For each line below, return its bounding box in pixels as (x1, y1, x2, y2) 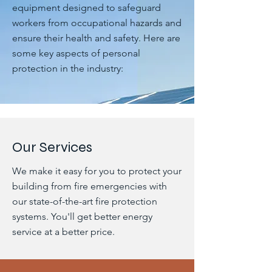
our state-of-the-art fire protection (12, 195, 157, 207)
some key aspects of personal (12, 47, 140, 59)
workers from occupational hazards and (12, 17, 182, 29)
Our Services (12, 138, 92, 156)
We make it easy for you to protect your (12, 165, 182, 177)
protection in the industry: (12, 63, 123, 74)
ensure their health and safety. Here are (12, 32, 180, 44)
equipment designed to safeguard (12, 2, 161, 13)
